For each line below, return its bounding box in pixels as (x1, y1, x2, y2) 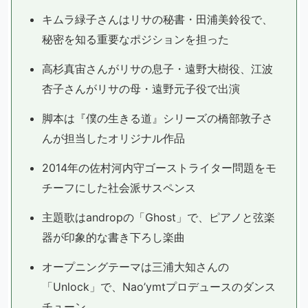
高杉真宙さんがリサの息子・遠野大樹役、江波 (42, 62, 273, 76)
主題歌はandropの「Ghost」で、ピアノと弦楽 (42, 210, 275, 224)
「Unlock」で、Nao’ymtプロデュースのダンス (42, 280, 276, 294)
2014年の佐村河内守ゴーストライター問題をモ (42, 161, 276, 175)
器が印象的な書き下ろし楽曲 (42, 230, 185, 244)
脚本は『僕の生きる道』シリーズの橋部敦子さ (42, 111, 273, 125)
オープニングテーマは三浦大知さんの (42, 260, 229, 274)
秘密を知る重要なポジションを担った (42, 32, 229, 46)
